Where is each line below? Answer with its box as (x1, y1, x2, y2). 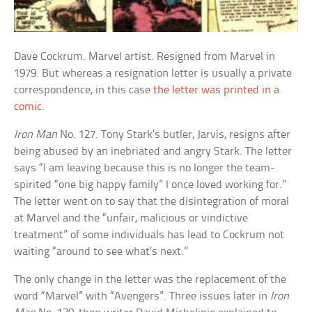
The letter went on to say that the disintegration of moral (14, 196, 290, 208)
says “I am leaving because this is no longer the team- (14, 162, 276, 175)
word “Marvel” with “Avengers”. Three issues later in (14, 290, 271, 303)
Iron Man (14, 129, 58, 141)
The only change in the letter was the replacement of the (14, 274, 287, 286)
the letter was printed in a (153, 84, 280, 97)
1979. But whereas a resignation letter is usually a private (14, 68, 292, 80)
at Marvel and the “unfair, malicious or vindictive (14, 212, 249, 225)
